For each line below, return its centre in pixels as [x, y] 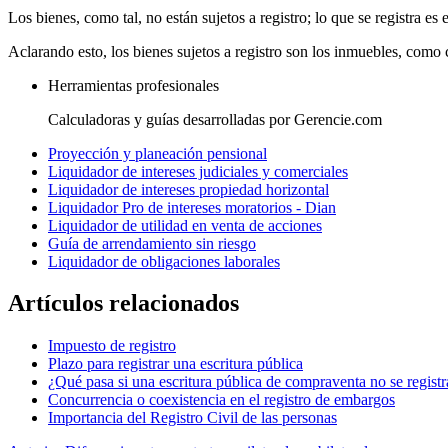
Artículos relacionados [123, 303]
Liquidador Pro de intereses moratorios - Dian [192, 207]
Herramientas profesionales [133, 85]
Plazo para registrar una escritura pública [175, 364]
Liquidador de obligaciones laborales [164, 261]
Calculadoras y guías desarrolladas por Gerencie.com [215, 119]
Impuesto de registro [112, 346]
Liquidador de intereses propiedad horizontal [188, 189]
